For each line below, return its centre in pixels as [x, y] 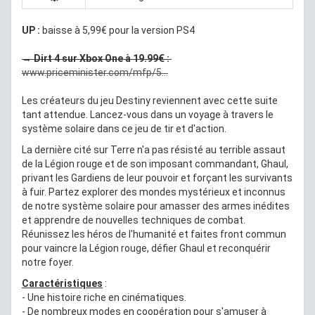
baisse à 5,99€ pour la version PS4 [118, 30]
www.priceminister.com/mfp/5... [95, 72]
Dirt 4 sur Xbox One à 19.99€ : [102, 58]
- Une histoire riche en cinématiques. [104, 297]
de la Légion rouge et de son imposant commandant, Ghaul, [155, 163]
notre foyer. [48, 262]
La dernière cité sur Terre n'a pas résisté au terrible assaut [154, 149]
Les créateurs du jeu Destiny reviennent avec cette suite [150, 100]
